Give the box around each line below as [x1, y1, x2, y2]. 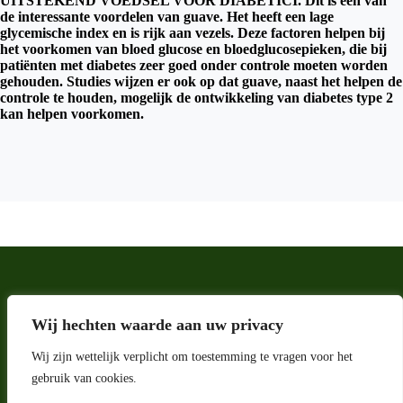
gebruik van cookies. [31, 372, 137, 385]
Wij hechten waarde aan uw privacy [31, 316, 283, 334]
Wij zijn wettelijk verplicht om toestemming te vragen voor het [31, 350, 353, 363]
